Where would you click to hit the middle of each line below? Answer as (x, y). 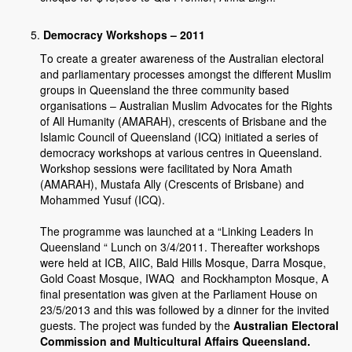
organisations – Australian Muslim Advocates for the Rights (186, 106)
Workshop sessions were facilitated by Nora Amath (166, 169)
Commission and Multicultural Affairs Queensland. (175, 341)
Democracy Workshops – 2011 (124, 35)
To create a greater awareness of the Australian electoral (182, 59)
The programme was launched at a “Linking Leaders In (177, 231)
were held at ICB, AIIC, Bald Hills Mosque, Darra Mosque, (183, 263)
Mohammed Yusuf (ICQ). (103, 200)
